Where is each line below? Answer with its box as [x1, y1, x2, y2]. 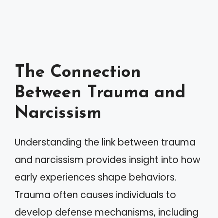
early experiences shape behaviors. [15, 170, 177, 184]
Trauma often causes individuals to [15, 188, 176, 201]
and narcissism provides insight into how [15, 153, 200, 166]
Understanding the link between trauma [15, 135, 196, 149]
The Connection [15, 64, 141, 81]
